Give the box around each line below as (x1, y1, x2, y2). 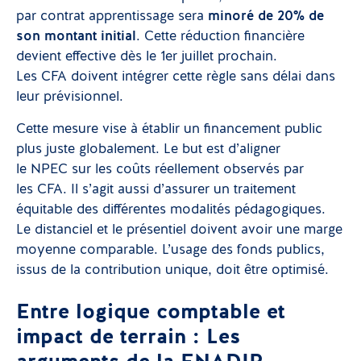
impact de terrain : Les (16, 327, 240, 348)
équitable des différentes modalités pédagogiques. (16, 203, 326, 217)
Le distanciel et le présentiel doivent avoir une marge (16, 223, 342, 237)
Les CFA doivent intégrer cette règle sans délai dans (16, 70, 335, 84)
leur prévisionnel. (16, 90, 123, 104)
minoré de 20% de (208, 10, 324, 23)
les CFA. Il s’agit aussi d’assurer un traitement (16, 183, 296, 197)
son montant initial (16, 30, 136, 44)
